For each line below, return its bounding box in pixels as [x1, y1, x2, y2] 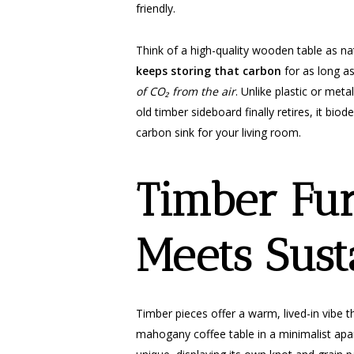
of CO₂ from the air [136, 84, 235, 99]
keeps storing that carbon [136, 63, 281, 78]
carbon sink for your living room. [136, 125, 301, 140]
